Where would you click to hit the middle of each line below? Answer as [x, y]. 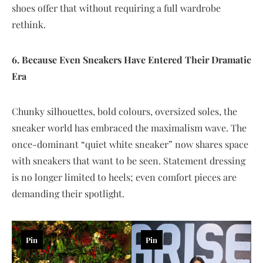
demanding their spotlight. [68, 193]
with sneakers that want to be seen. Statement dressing [129, 160]
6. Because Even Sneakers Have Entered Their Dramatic [131, 59]
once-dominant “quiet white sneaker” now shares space [130, 144]
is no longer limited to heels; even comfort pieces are [124, 177]
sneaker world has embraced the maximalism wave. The [129, 127]
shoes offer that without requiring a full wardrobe [116, 8]
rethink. [29, 24]
